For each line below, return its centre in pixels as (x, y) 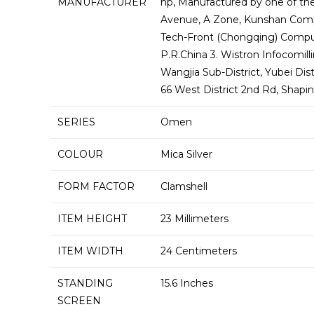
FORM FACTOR (96, 186)
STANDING (85, 283)
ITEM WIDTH (90, 251)
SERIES (76, 122)
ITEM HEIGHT (92, 219)
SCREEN (79, 301)
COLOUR (80, 154)
